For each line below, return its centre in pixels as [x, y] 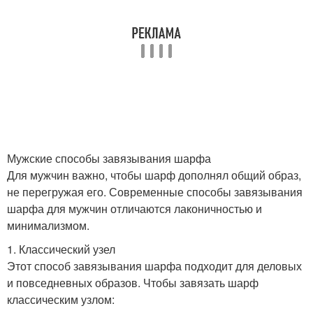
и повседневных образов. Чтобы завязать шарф [133, 283]
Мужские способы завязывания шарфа [109, 158]
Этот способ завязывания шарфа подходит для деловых [154, 266]
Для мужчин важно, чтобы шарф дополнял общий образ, [154, 175]
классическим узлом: [61, 299]
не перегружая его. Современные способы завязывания [155, 192]
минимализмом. [48, 225]
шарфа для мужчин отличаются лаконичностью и [134, 209]
